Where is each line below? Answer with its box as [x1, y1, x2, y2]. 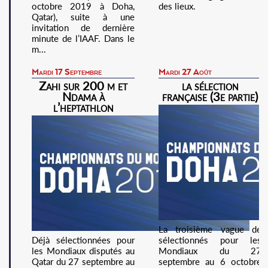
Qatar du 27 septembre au [32, 255, 135, 267]
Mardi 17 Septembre [32, 66, 102, 77]
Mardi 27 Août [159, 66, 212, 77]
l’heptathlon [53, 100, 114, 114]
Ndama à [62, 89, 105, 103]
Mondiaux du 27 [159, 245, 261, 256]
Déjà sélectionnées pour [32, 234, 135, 245]
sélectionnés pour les [159, 234, 261, 245]
